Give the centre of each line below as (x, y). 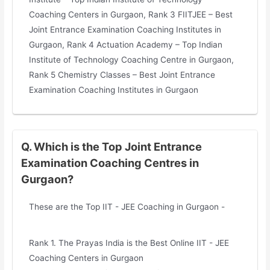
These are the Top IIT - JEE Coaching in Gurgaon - (127, 206)
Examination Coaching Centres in (110, 162)
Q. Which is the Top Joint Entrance (111, 146)
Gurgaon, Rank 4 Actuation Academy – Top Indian (126, 44)
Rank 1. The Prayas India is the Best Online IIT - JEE (129, 243)
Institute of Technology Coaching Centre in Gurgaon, (132, 59)
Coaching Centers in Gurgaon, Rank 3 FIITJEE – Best (131, 14)
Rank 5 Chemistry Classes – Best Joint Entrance (122, 74)
